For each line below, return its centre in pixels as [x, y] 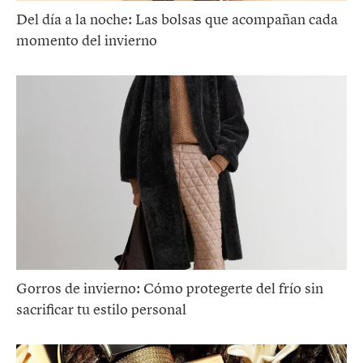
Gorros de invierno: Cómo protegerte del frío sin [170, 288]
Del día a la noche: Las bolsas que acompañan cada [177, 19]
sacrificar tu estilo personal [101, 309]
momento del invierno [87, 40]
